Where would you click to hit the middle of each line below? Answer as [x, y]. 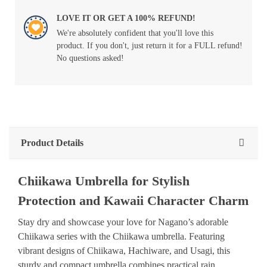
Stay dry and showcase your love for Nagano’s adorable [123, 222]
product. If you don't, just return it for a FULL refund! [150, 46]
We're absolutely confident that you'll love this [135, 33]
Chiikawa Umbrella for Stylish [104, 181]
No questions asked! [90, 58]
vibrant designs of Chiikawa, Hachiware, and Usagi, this [124, 251]
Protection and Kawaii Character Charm [133, 201]
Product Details [52, 143]
